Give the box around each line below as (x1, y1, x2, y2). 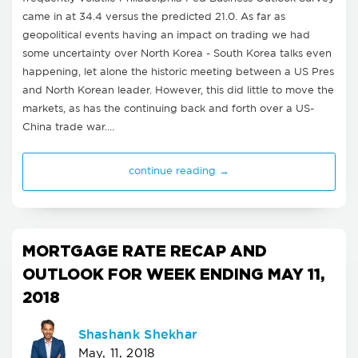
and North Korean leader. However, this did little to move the (22, 86, 334, 96)
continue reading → (129, 167, 229, 177)
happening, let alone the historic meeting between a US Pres (22, 68, 334, 78)
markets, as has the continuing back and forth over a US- (22, 105, 314, 114)
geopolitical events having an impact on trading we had (22, 31, 310, 41)
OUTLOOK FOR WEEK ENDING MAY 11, (22, 265, 324, 283)
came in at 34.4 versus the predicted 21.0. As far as (22, 13, 285, 22)
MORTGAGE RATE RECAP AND (22, 242, 267, 260)
